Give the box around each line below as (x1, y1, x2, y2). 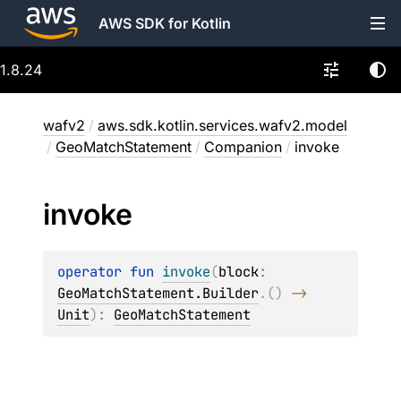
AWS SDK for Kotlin (98, 14, 231, 32)
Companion (204, 138, 282, 156)
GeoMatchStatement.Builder (57, 284, 259, 303)
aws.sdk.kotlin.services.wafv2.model (98, 116, 347, 134)
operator (57, 262, 130, 281)
